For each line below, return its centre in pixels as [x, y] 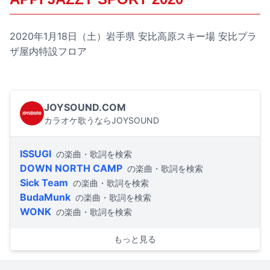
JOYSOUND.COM [85, 108]
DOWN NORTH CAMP [71, 168]
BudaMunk [45, 197]
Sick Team [44, 183]
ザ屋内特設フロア [48, 52]
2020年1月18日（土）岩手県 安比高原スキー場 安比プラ [133, 36]
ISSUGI [36, 154]
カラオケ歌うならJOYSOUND [102, 121]
